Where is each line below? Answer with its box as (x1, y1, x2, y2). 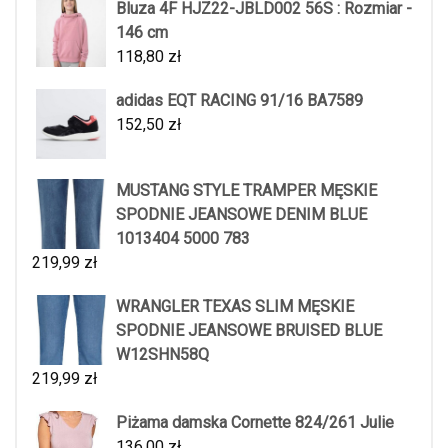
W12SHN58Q (116, 345, 209, 364)
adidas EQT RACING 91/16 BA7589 (116, 91, 363, 110)
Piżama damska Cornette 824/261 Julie (116, 413, 394, 432)
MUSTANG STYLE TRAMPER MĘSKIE (116, 181, 377, 200)
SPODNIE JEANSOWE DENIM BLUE (116, 205, 367, 224)
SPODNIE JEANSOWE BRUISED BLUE (116, 321, 382, 340)
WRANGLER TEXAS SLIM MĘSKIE (116, 297, 354, 316)
